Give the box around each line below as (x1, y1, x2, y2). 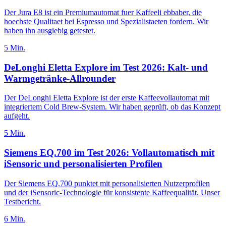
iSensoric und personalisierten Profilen (4, 158, 162, 169)
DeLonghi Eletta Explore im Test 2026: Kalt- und (4, 62, 208, 73)
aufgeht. (4, 111, 30, 121)
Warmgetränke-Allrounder (4, 73, 116, 84)
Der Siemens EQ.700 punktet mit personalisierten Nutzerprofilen (4, 179, 210, 188)
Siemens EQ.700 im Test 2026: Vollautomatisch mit (4, 147, 214, 158)
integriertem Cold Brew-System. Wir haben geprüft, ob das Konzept (4, 102, 220, 111)
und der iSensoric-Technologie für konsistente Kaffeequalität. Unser (4, 188, 220, 197)
